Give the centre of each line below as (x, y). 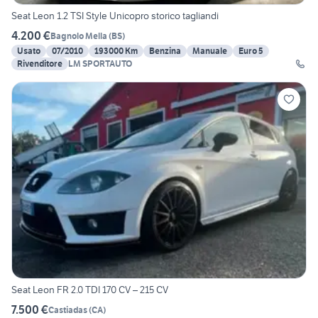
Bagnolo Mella (79, 35)
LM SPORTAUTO (100, 64)
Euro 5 (251, 51)
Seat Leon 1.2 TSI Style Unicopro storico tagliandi (115, 16)
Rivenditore (40, 64)
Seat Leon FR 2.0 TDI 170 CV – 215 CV (90, 290)
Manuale (210, 51)
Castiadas (68, 309)
